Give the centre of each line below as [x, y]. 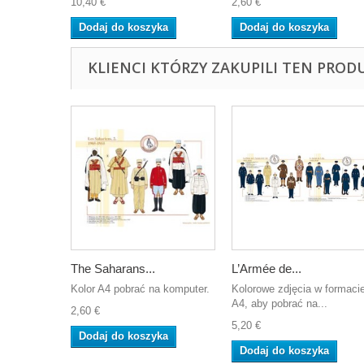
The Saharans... [113, 269]
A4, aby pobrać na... [279, 303]
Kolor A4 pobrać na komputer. [140, 289]
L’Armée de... [266, 269]
